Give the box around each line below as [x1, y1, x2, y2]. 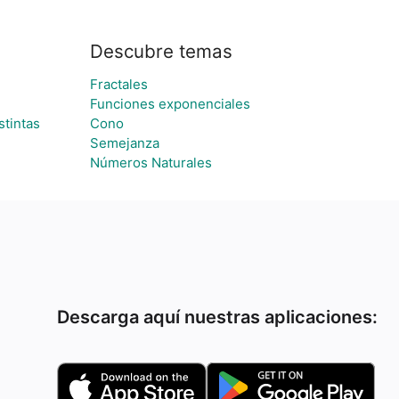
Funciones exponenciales [89, 95, 250, 112]
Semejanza [89, 134, 159, 151]
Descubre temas [89, 40, 232, 62]
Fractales [89, 76, 148, 93]
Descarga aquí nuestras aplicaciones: [57, 306, 378, 328]
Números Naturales [89, 154, 212, 171]
